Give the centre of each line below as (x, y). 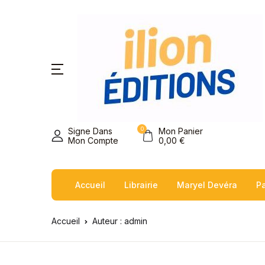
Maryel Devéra (207, 185)
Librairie (141, 185)
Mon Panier (181, 131)
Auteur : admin (120, 221)
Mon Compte (93, 140)
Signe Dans (90, 131)
